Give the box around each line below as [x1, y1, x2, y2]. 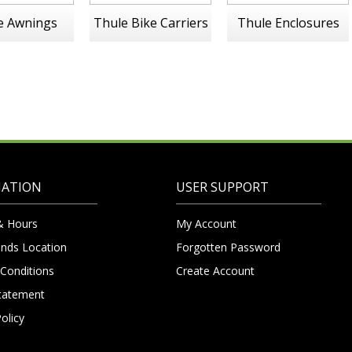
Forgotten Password [176, 240, 280, 255]
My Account [176, 216, 236, 231]
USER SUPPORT [176, 178, 269, 196]
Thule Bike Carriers [93, 14, 208, 31]
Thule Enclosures [236, 14, 339, 31]
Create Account [176, 263, 255, 278]
